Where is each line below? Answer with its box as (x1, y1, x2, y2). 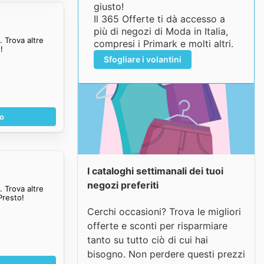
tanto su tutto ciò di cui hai (87, 233, 208, 246)
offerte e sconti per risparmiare (87, 219, 227, 232)
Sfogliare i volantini (103, 54, 181, 64)
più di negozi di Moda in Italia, (93, 25, 228, 37)
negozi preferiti (87, 179, 159, 191)
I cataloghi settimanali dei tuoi (87, 165, 223, 177)
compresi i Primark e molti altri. (93, 38, 233, 49)
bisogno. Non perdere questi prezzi (87, 247, 245, 260)
